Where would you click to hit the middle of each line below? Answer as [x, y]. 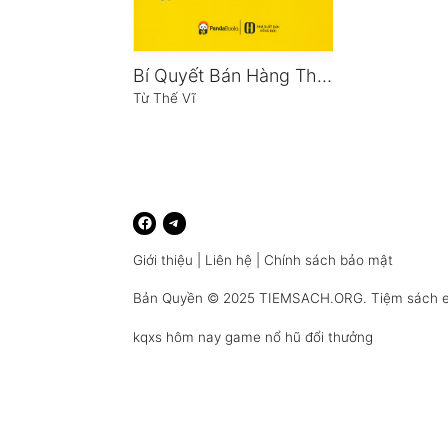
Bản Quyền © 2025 [196, 297]
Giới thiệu [163, 260]
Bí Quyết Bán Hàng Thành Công [325, 75]
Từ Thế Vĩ [165, 98]
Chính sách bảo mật [329, 260]
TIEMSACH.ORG [311, 297]
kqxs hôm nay [177, 336]
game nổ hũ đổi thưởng [299, 336]
